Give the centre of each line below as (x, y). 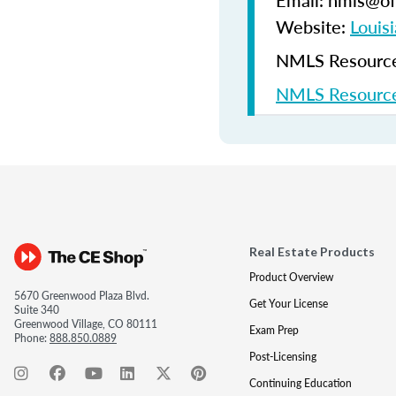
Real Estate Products (312, 251)
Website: (313, 27)
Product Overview (291, 277)
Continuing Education (300, 383)
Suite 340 (37, 310)
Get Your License (288, 304)
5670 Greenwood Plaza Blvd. (82, 296)
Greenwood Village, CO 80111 (86, 324)
